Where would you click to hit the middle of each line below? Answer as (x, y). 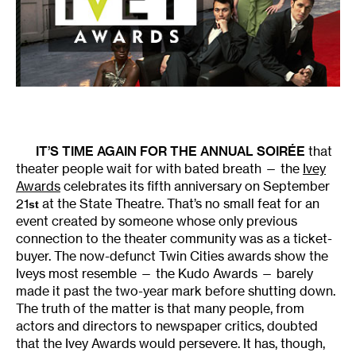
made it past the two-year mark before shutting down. (176, 291)
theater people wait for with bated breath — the (159, 168)
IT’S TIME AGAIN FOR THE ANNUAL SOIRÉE (172, 151)
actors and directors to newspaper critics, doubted (167, 326)
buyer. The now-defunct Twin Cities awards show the (172, 256)
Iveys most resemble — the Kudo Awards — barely (164, 274)
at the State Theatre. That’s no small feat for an (179, 203)
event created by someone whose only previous (157, 221)
